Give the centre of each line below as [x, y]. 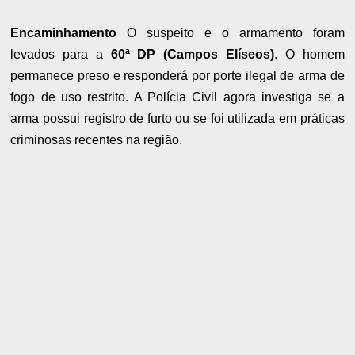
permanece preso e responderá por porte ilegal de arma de [177, 75]
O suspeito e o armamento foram [231, 32]
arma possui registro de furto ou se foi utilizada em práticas [177, 118]
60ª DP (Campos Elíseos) [193, 54]
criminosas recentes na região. [97, 139]
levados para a [61, 54]
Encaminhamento [64, 32]
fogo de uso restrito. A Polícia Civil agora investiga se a [177, 97]
